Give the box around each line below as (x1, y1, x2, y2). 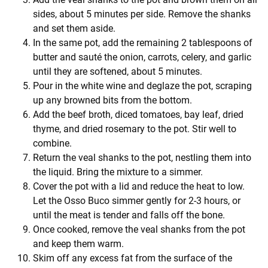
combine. (33, 137, 72, 149)
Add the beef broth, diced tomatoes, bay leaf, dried (33, 108, 243, 120)
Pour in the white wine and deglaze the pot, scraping (33, 80, 252, 92)
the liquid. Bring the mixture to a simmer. (33, 166, 203, 178)
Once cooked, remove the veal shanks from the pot (33, 223, 245, 235)
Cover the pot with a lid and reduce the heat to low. (33, 180, 245, 192)
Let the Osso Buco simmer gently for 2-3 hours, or (33, 194, 240, 206)
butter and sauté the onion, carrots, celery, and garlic (33, 51, 251, 63)
